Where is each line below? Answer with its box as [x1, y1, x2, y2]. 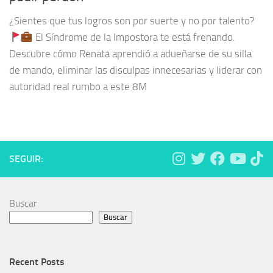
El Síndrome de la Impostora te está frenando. [32, 31, 235, 44]
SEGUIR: [9, 153, 43, 165]
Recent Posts [9, 256, 65, 268]
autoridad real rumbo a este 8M [9, 80, 147, 93]
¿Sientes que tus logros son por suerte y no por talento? [9, 15, 255, 27]
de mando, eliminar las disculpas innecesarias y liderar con [9, 64, 262, 77]
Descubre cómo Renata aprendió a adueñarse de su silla [9, 48, 252, 60]
